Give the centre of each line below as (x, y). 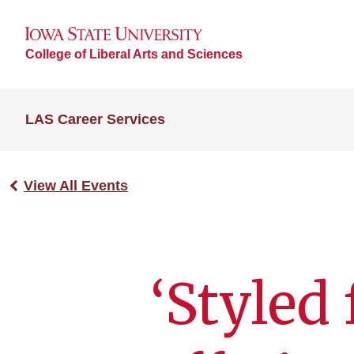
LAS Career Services (95, 119)
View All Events (76, 186)
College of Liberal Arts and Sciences (134, 54)
